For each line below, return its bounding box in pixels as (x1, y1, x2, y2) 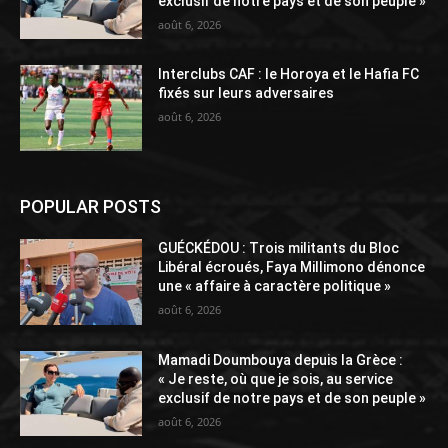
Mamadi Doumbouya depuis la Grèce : (158, 351, 404, 368)
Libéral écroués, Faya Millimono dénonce (158, 258, 426, 275)
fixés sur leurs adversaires (158, 85, 338, 102)
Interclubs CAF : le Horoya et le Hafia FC (158, 66, 420, 83)
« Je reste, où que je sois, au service (158, 370, 394, 387)
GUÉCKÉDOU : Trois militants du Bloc (158, 239, 400, 256)
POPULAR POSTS (20, 195, 161, 217)
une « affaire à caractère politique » (158, 277, 392, 294)
